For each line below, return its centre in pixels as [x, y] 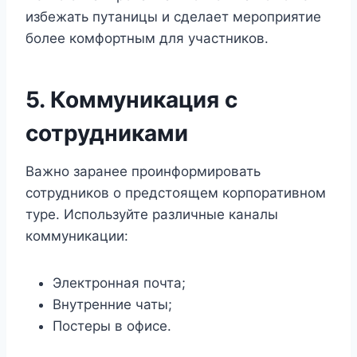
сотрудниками [107, 133]
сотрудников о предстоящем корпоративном [176, 193]
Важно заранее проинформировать [143, 171]
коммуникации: [77, 236]
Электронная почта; [119, 283]
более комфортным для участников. [147, 38]
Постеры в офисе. [112, 326]
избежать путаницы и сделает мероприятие [173, 17]
